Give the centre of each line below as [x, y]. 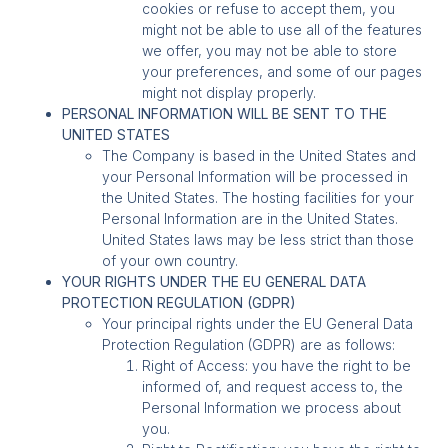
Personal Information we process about [272, 407]
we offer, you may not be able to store [270, 50]
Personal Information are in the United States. [250, 218]
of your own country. [172, 260]
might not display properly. [229, 92]
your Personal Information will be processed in [255, 176]
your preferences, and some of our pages [282, 71]
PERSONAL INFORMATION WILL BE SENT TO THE [225, 113]
